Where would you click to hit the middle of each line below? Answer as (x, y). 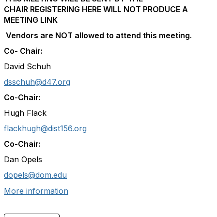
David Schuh (27, 66)
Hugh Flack (25, 113)
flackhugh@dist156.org (45, 128)
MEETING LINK (31, 20)
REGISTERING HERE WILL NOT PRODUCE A (109, 9)
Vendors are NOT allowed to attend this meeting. (98, 35)
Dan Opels (23, 159)
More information (36, 191)
